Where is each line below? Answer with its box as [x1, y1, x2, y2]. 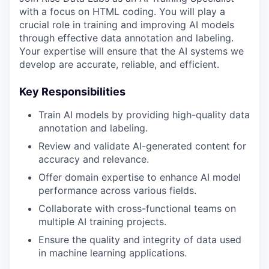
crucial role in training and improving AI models [19, 19, 234, 31]
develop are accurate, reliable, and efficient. [19, 58, 219, 71]
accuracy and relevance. [38, 153, 149, 166]
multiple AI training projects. [38, 216, 166, 228]
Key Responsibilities [19, 85, 125, 98]
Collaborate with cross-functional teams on [38, 202, 236, 215]
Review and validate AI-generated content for [38, 140, 246, 153]
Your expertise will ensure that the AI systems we [19, 45, 244, 58]
